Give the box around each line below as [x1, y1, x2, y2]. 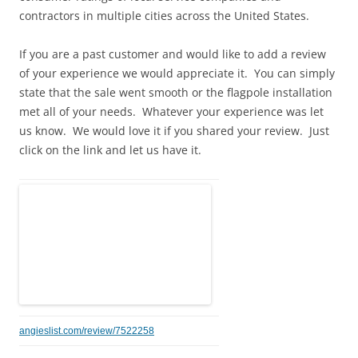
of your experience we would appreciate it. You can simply [19, 66, 335, 81]
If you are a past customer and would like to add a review [19, 46, 326, 62]
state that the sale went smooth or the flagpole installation [19, 85, 332, 100]
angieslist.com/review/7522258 [19, 325, 154, 336]
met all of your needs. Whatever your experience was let [19, 104, 324, 119]
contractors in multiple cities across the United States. [19, 8, 309, 23]
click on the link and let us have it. [19, 142, 201, 157]
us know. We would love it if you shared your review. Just [19, 123, 329, 138]
